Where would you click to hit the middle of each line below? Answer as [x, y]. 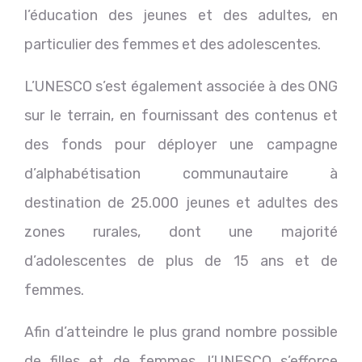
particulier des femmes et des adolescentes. [173, 44]
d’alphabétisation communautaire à [181, 173]
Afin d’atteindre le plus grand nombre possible [181, 332]
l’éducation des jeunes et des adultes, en [181, 15]
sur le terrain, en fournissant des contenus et [181, 115]
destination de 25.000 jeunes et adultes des [181, 202]
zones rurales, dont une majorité [181, 232]
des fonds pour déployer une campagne [181, 144]
